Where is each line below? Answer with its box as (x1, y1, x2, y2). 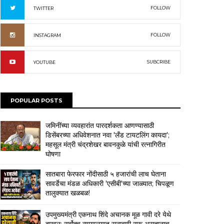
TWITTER (33, 5, 53, 11)
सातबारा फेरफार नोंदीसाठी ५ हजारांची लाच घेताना (45, 169, 166, 178)
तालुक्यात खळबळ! (45, 188, 90, 197)
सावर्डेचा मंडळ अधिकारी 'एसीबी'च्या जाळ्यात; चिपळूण (45, 179, 174, 188)
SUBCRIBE (147, 59, 170, 64)
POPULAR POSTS (10, 97, 62, 104)
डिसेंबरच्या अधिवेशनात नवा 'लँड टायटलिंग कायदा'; (45, 130, 169, 139)
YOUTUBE (33, 59, 55, 65)
